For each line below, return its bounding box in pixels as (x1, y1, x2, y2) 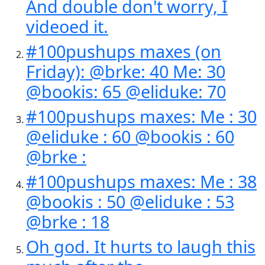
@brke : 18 (26, 210, 109, 233)
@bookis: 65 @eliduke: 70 (26, 80, 226, 103)
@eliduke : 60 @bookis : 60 (26, 125, 234, 148)
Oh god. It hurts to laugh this (26, 235, 256, 258)
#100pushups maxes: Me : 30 (26, 105, 257, 128)
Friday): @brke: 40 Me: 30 (26, 60, 225, 83)
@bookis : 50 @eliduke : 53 (26, 190, 234, 213)
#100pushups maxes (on (26, 40, 221, 63)
